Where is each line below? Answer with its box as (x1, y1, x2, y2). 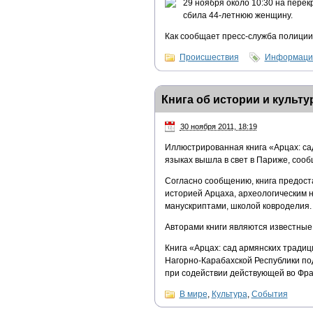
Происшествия (179, 52, 239, 62)
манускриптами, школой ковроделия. (164, 201, 312, 212)
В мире (179, 289, 208, 300)
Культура (211, 289, 247, 300)
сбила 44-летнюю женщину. (182, 10, 293, 20)
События (251, 289, 288, 300)
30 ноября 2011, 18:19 (180, 122, 257, 131)
